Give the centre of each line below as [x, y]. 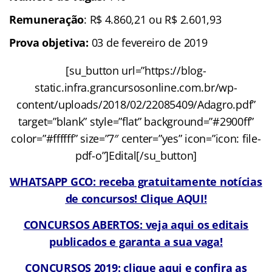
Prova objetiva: [49, 42]
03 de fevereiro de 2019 [148, 42]
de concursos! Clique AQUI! [136, 198]
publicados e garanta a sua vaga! [136, 241]
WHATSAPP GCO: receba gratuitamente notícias [136, 181]
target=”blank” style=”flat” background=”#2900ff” [136, 121]
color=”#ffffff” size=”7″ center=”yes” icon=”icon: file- [136, 138]
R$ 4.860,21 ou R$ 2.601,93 [155, 19]
